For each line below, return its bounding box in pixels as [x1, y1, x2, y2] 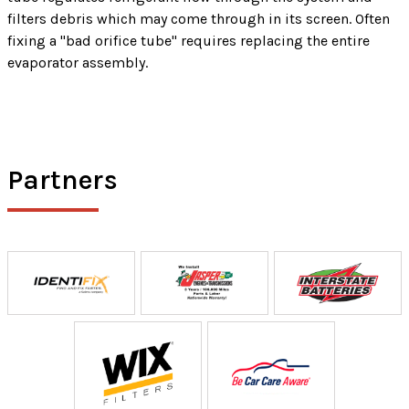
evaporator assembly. [7, 53, 148, 71]
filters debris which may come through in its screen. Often [7, 9, 390, 27]
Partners [7, 163, 119, 196]
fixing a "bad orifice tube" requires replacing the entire [7, 31, 370, 49]
